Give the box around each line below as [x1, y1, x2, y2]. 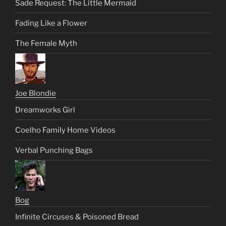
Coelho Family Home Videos [15, 125, 116, 135]
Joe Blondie [15, 89, 56, 98]
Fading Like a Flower [15, 18, 87, 28]
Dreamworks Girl [15, 105, 75, 115]
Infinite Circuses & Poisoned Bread [15, 212, 139, 221]
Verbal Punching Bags [15, 145, 93, 155]
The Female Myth [15, 38, 77, 48]
